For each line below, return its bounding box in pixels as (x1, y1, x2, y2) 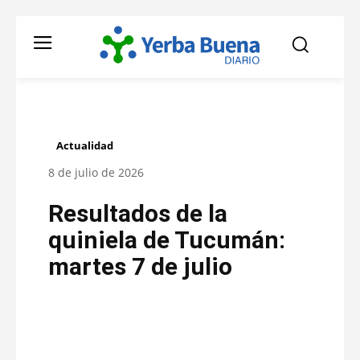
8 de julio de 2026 (48, 165, 144, 181)
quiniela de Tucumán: (48, 226, 285, 255)
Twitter (190, 326, 219, 339)
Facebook (86, 326, 126, 339)
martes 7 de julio (48, 252, 232, 281)
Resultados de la (48, 199, 227, 228)
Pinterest (278, 326, 315, 339)
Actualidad (56, 138, 113, 153)
